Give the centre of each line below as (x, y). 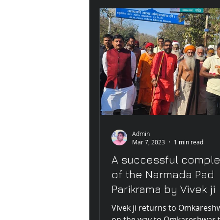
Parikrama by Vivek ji (164, 189)
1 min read (189, 142)
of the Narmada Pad (163, 175)
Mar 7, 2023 (149, 142)
